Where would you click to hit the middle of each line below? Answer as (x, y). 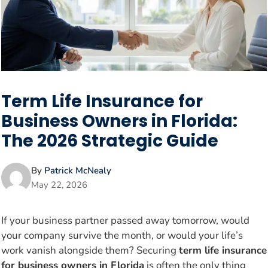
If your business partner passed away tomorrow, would (125, 220)
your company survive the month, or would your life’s (122, 235)
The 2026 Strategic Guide (110, 141)
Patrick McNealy (78, 170)
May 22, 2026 (59, 185)
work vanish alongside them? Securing (90, 250)
